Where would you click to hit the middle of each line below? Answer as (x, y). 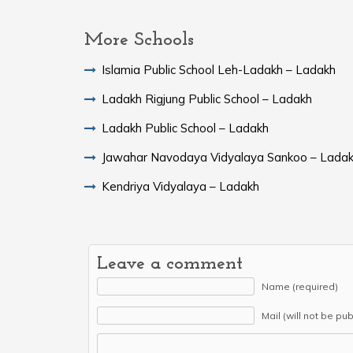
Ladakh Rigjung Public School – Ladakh (207, 98)
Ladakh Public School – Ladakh (185, 128)
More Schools (139, 40)
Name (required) (300, 286)
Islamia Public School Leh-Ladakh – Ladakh (219, 69)
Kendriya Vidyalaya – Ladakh (180, 186)
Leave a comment (170, 264)
